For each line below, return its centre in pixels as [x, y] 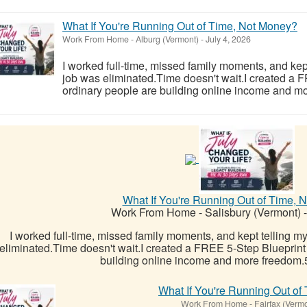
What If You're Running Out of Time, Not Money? [180, 25]
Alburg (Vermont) [167, 39]
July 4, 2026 [227, 39]
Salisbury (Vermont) [253, 212]
